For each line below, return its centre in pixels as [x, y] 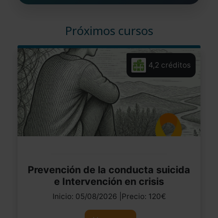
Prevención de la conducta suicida [109, 170]
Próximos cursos [109, 31]
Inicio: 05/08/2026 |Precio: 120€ [109, 197]
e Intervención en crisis [109, 182]
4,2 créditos [170, 65]
